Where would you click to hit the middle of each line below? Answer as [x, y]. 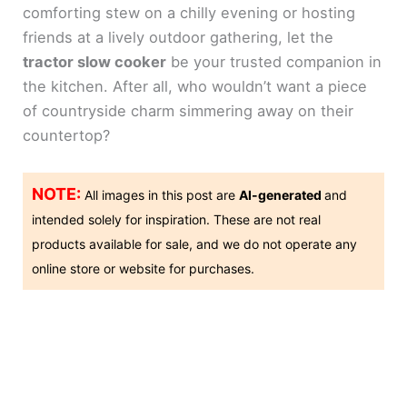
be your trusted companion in [274, 62]
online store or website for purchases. [144, 268]
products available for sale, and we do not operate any [195, 243]
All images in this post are [160, 194]
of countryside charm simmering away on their [189, 111]
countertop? [67, 136]
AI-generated [282, 194]
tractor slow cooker [95, 62]
